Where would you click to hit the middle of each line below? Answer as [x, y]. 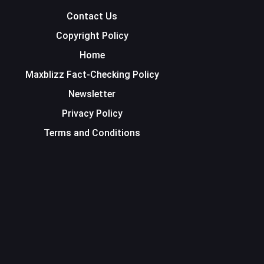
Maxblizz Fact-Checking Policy [92, 75]
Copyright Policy [92, 36]
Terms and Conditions [92, 133]
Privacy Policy [92, 114]
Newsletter [92, 94]
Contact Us [92, 16]
